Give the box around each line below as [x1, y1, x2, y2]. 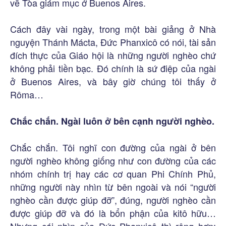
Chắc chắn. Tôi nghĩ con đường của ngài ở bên [10, 140, 216, 154]
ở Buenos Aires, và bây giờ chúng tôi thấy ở [10, 74, 216, 88]
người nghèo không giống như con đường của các [10, 153, 216, 167]
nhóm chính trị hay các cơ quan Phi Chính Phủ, [10, 166, 216, 180]
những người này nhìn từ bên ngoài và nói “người [10, 180, 216, 193]
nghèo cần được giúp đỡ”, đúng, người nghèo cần [10, 193, 216, 206]
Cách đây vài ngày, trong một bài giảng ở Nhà [10, 22, 216, 35]
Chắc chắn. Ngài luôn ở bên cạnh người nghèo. [10, 114, 214, 128]
